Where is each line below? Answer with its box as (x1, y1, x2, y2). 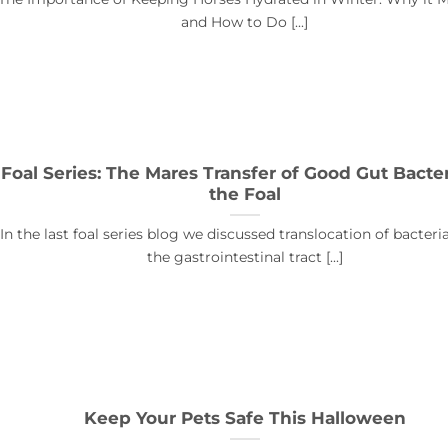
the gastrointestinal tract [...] (146, 248, 343, 267)
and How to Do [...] (181, 13, 308, 32)
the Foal (208, 184, 281, 205)
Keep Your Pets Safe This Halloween (83, 408, 406, 429)
